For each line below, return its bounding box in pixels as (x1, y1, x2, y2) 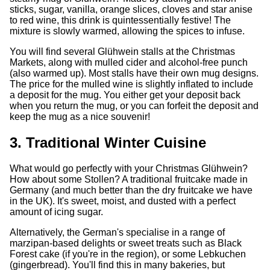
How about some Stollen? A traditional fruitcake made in (10, 174, 248, 184)
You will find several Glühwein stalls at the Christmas (10, 46, 235, 57)
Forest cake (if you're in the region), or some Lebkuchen (10, 248, 246, 259)
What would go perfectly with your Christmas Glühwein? (10, 163, 248, 174)
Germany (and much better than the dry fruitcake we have (10, 184, 253, 195)
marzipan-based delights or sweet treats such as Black (10, 237, 242, 248)
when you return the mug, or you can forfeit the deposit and (10, 100, 259, 111)
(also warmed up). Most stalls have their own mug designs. (10, 67, 259, 78)
